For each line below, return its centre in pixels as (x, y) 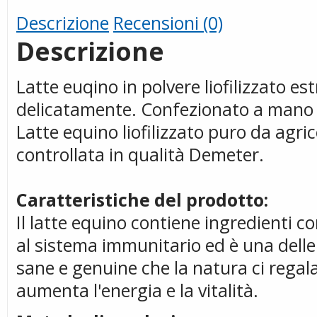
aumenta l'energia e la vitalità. (137, 290)
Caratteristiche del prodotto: (142, 200)
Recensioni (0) (168, 23)
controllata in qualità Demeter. (140, 154)
